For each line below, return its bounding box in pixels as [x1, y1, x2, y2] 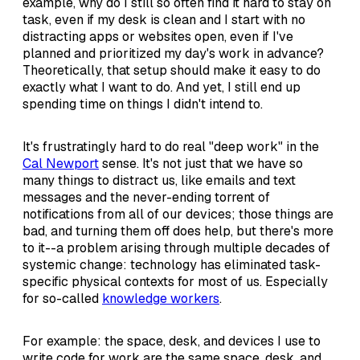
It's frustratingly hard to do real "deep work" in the [22, 137, 319, 155]
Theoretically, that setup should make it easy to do [22, 61, 321, 79]
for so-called [22, 289, 102, 307]
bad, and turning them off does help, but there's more [22, 222, 333, 239]
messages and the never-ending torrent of [22, 188, 270, 206]
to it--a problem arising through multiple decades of [22, 239, 330, 256]
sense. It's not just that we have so [99, 154, 303, 172]
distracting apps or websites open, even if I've [22, 27, 293, 45]
